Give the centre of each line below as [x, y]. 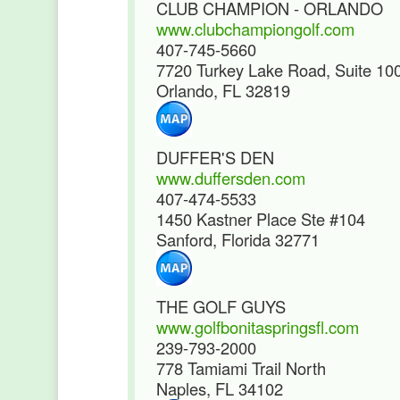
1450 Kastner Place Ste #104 [261, 219]
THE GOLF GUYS [221, 306]
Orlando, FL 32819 [223, 90]
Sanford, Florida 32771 [238, 239]
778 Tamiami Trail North [241, 368]
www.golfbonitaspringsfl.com [258, 327]
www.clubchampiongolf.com [255, 29]
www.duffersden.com [231, 178]
